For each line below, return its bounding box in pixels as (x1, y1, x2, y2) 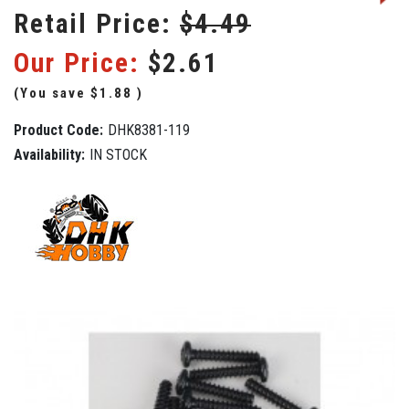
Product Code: (14, 121, 103, 139)
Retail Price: (14, 7, 180, 39)
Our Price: (14, 47, 140, 79)
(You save (14, 84, 86, 101)
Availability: (14, 145, 85, 163)
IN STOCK (89, 145, 147, 163)
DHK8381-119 (107, 121, 190, 139)
